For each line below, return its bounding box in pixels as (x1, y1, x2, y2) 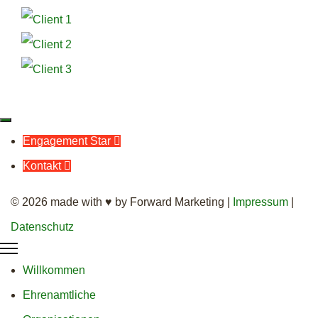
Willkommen (23, 263, 85, 276)
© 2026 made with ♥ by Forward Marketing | (11, 195, 230, 208)
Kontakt (23, 159, 61, 172)
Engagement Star (23, 134, 111, 147)
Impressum (230, 195, 288, 208)
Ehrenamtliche (23, 288, 96, 301)
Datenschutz (11, 220, 74, 233)
